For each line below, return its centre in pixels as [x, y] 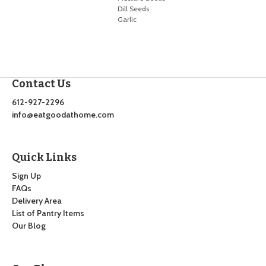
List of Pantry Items [48, 213]
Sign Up [26, 176]
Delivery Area [37, 201]
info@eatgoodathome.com [63, 114]
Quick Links [44, 158]
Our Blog [28, 226]
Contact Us [41, 83]
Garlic [127, 20]
